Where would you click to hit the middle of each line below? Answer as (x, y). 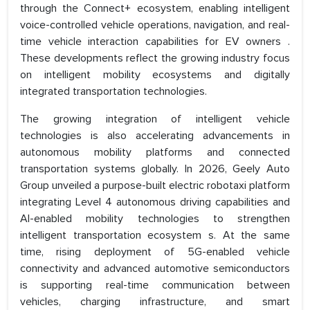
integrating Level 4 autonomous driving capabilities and (155, 202)
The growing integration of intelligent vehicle (155, 119)
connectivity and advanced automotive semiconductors (155, 269)
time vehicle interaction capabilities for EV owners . (155, 42)
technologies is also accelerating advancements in (155, 136)
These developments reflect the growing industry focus (155, 58)
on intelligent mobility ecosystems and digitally (155, 75)
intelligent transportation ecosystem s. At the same (155, 236)
